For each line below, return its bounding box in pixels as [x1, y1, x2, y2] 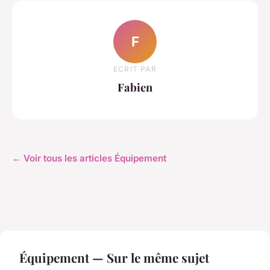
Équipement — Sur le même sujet [19, 249, 209, 266]
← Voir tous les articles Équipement [12, 152, 166, 165]
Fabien [118, 79, 152, 95]
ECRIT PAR [113, 64, 157, 74]
